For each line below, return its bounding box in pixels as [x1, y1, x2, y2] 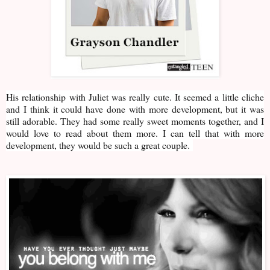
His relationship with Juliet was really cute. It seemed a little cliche [6, 90, 264, 104]
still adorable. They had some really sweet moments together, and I [6, 115, 264, 128]
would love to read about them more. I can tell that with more [6, 127, 264, 140]
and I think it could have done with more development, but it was [6, 102, 264, 116]
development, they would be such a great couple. [6, 139, 190, 152]
